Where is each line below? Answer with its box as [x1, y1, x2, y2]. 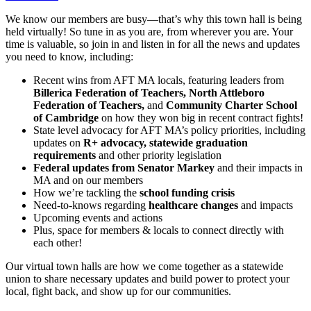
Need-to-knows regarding [33, 199, 149, 212]
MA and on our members [33, 174, 143, 187]
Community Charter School [163, 99, 297, 112]
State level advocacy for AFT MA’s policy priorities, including [33, 124, 305, 137]
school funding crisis [140, 187, 235, 199]
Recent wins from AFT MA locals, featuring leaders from [33, 74, 284, 87]
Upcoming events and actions [33, 212, 162, 224]
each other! [33, 237, 82, 249]
